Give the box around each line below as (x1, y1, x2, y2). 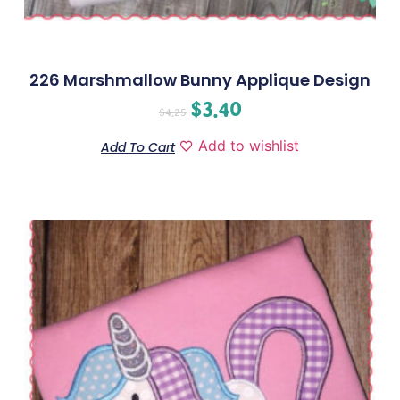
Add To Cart (101, 138, 175, 157)
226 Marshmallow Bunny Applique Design (29, 69, 371, 92)
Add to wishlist (198, 137, 299, 155)
